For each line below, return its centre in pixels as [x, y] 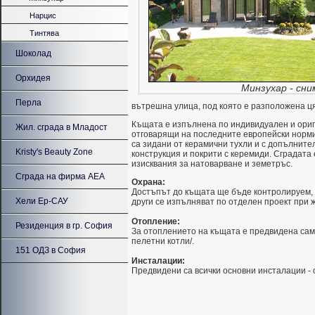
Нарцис [43, 15]
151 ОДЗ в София [51, 250]
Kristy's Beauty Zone [54, 152]
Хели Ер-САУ [42, 201]
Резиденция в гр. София [64, 226]
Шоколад [33, 53]
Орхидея [33, 78]
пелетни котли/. [163, 241]
